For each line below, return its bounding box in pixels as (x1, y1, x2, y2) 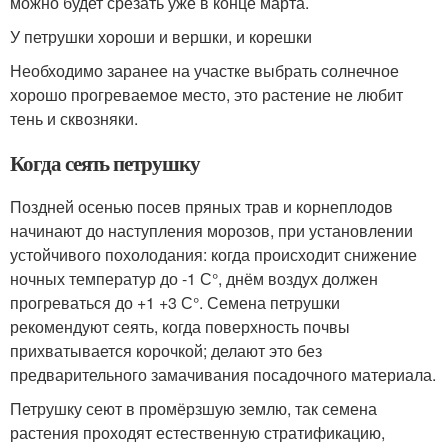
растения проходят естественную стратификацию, (10, 420, 385, 444)
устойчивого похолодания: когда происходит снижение (10, 242, 417, 266)
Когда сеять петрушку (10, 147, 200, 178)
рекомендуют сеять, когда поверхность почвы (10, 314, 350, 338)
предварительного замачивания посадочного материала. (10, 362, 436, 386)
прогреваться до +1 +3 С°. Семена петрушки (10, 290, 340, 314)
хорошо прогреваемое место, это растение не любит (10, 82, 403, 106)
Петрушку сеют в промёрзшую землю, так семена (10, 396, 377, 420)
